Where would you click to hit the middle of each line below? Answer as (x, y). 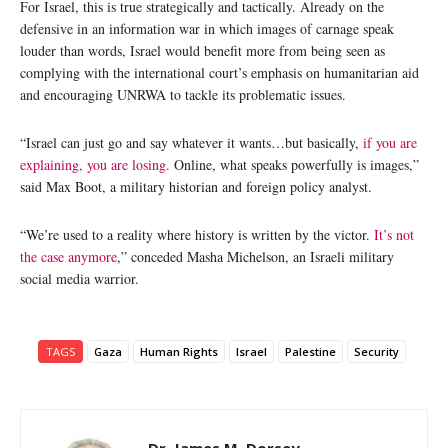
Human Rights (179, 351)
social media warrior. (79, 278)
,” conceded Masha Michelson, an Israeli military (255, 256)
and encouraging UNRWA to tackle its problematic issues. (183, 94)
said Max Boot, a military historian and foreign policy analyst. (196, 186)
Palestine (310, 351)
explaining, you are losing (93, 164)
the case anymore (68, 256)
